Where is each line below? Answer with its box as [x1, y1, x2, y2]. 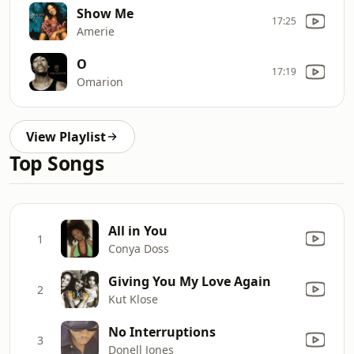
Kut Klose [108, 291, 158, 307]
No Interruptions [108, 322, 216, 341]
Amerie [77, 23, 115, 39]
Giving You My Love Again [108, 272, 271, 290]
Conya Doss [108, 240, 169, 256]
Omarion [77, 73, 123, 89]
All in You [108, 221, 168, 239]
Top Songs [9, 150, 104, 176]
